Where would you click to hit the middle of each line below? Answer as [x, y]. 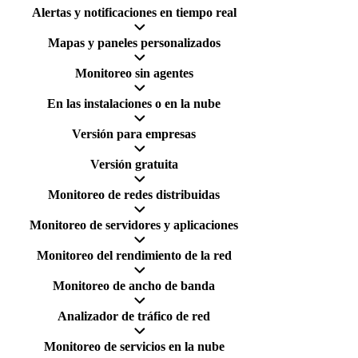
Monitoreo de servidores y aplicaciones [134, 225]
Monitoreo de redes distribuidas [134, 194]
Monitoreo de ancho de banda [134, 285]
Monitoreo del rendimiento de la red [134, 255]
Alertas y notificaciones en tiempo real [134, 12]
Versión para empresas [134, 133]
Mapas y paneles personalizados [134, 42]
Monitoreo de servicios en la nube [134, 346]
